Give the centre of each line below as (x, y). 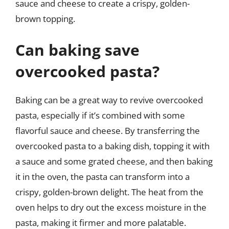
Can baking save (77, 50)
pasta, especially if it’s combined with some (100, 115)
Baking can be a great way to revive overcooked (109, 100)
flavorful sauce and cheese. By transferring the (108, 131)
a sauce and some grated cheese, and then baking (114, 161)
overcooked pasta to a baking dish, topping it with (112, 146)
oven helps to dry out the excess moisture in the (111, 207)
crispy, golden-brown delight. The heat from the (109, 192)
